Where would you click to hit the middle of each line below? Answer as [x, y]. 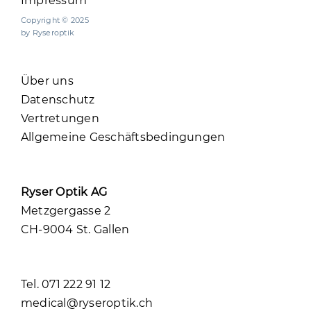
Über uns [47, 81]
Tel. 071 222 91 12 [66, 284]
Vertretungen [60, 118]
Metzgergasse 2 [66, 210]
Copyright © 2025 [54, 20]
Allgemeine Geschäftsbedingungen [123, 137]
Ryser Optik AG [64, 192]
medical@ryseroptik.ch [87, 303]
